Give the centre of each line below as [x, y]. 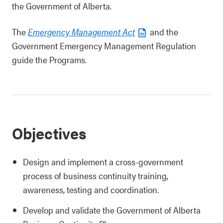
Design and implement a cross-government [103, 162]
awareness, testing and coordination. [91, 189]
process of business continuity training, [96, 175]
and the [163, 32]
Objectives [49, 133]
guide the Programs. [49, 59]
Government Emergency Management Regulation [104, 46]
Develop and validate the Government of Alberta [112, 210]
